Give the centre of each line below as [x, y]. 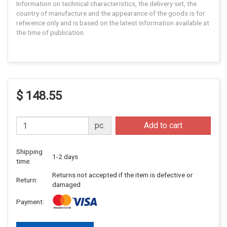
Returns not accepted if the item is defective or [123, 175]
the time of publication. [51, 33]
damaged [66, 185]
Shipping [29, 152]
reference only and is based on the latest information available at [113, 23]
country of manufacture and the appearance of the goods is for [111, 13]
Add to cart [163, 126]
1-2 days [65, 156]
